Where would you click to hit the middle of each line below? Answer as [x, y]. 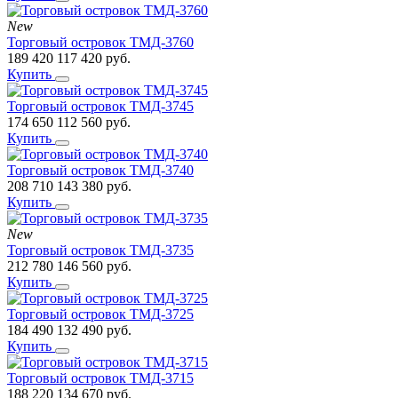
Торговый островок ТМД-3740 [100, 170]
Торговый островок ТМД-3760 [100, 42]
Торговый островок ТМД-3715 [100, 378]
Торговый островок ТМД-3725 [100, 314]
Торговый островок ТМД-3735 [100, 250]
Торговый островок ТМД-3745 [100, 106]
